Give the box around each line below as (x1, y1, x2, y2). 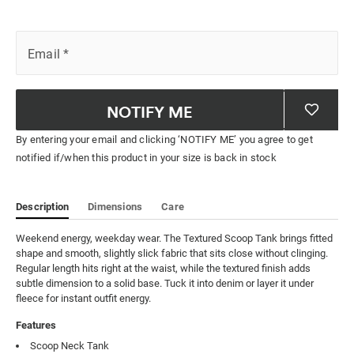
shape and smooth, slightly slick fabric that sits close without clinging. (16, 247, 328, 260)
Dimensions (88, 201, 143, 213)
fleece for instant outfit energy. (16, 292, 151, 305)
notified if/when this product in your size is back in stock (16, 152, 277, 164)
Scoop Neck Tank (30, 340, 109, 352)
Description (16, 201, 70, 213)
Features (16, 319, 56, 332)
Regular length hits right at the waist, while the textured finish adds (16, 262, 311, 275)
